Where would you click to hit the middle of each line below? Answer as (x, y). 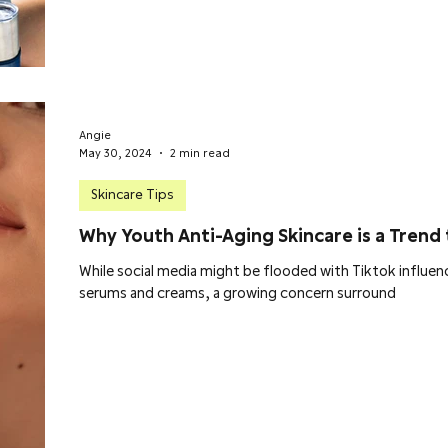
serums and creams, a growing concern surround (237, 293)
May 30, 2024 (115, 153)
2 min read (200, 153)
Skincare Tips (132, 194)
